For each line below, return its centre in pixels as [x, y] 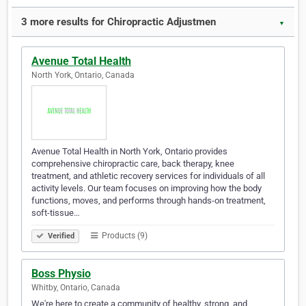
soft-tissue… [56, 213]
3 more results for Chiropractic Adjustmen [119, 22]
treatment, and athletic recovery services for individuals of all [148, 176]
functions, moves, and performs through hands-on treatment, [149, 201]
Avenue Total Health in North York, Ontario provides [129, 152]
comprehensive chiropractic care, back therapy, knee [133, 164]
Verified [60, 236]
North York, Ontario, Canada [83, 75]
